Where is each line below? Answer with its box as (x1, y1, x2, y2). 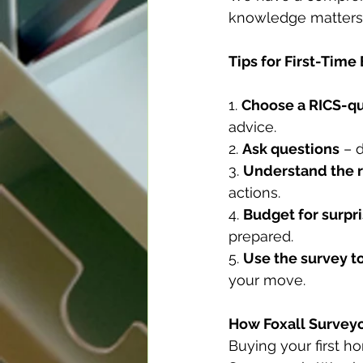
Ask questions (242, 140, 340, 158)
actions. (228, 184, 280, 202)
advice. (228, 118, 276, 136)
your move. (228, 271, 305, 289)
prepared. (228, 228, 293, 246)
